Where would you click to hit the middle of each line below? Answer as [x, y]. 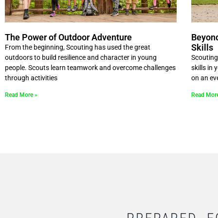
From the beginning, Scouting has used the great [78, 47]
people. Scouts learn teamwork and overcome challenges [90, 68]
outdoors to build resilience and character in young [81, 58]
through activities [31, 78]
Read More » [21, 95]
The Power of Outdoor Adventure [68, 37]
